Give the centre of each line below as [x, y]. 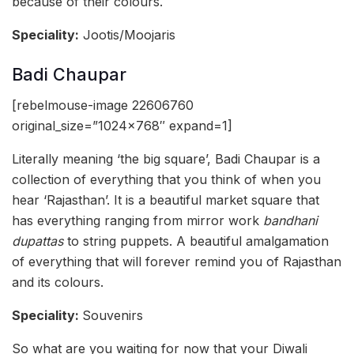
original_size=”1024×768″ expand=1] [122, 125]
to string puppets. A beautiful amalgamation [198, 241]
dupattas [40, 241]
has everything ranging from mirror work [137, 220]
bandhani [290, 220]
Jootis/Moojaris [127, 35]
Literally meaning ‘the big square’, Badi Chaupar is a [166, 158]
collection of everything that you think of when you [166, 179]
